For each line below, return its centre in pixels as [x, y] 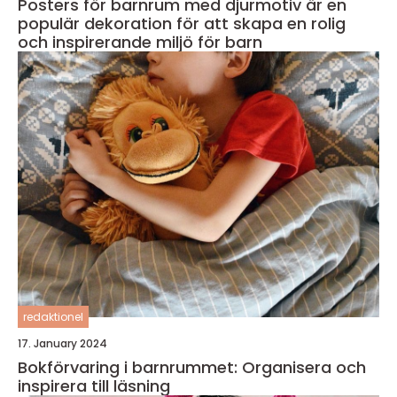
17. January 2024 [62, 343]
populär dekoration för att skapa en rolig [182, 23]
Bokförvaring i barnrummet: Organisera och [192, 367]
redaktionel [53, 316]
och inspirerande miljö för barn [140, 42]
